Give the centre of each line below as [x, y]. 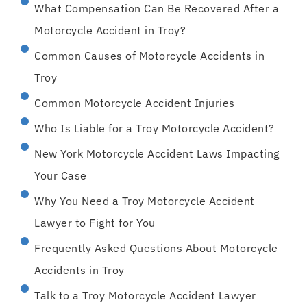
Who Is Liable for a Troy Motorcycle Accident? [155, 128]
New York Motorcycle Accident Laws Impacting [157, 153]
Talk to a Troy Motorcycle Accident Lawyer [145, 295]
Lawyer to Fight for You [95, 222]
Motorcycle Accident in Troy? [110, 30]
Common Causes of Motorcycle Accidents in [149, 55]
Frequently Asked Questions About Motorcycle [156, 248]
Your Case [61, 175]
